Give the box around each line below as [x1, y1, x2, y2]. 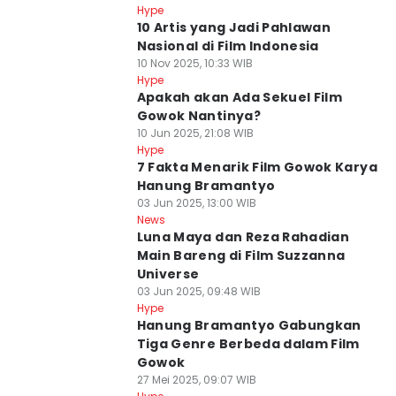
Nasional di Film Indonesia [136, 37, 319, 55]
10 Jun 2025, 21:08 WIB [136, 126, 254, 141]
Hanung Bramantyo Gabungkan [136, 316, 362, 334]
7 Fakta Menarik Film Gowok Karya [136, 158, 377, 176]
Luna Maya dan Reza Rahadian [136, 228, 350, 246]
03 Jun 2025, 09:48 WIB [136, 284, 261, 299]
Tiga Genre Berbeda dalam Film [136, 335, 360, 353]
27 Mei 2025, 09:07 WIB [136, 372, 256, 387]
